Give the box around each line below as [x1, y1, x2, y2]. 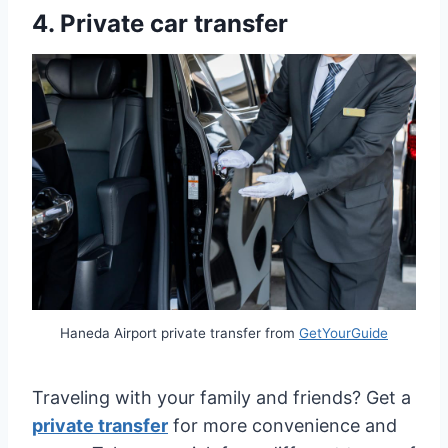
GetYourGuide [299, 324, 388, 341]
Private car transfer [60, 8, 288, 38]
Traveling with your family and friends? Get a [32, 387, 411, 409]
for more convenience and [168, 415, 397, 437]
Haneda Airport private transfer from [60, 324, 299, 341]
